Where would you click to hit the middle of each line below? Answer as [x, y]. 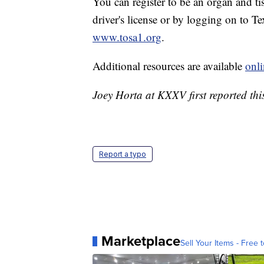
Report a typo [123, 154]
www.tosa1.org [127, 37]
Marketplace [141, 241]
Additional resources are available [169, 66]
